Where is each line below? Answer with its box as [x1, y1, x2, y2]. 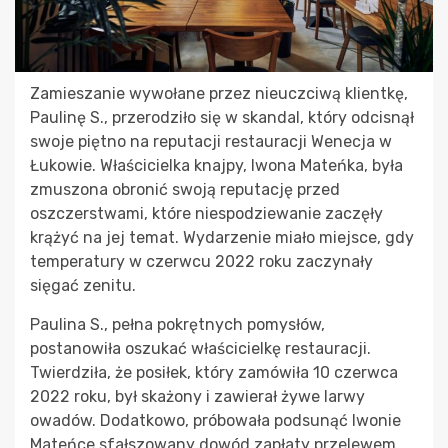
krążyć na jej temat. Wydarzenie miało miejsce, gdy [30, 227, 414, 247]
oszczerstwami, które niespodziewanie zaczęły [30, 203, 383, 223]
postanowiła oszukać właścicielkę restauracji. [30, 338, 371, 358]
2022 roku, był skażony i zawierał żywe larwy [30, 386, 365, 406]
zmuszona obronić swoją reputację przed [30, 179, 340, 199]
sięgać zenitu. [30, 275, 136, 295]
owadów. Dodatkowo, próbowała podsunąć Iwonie [30, 410, 401, 430]
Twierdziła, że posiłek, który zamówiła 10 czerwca [30, 362, 398, 382]
